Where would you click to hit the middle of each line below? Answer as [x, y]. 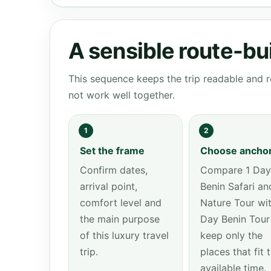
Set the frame [112, 151]
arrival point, [109, 186]
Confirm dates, [114, 170]
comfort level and [121, 203]
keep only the [231, 235]
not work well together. [122, 95]
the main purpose [120, 219]
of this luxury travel [124, 235]
